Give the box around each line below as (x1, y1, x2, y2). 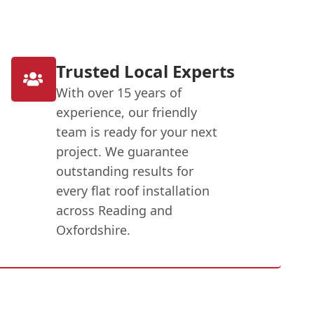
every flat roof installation (55, 182, 210, 199)
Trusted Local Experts (55, 59, 235, 83)
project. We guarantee (55, 142, 189, 160)
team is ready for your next (55, 123, 217, 140)
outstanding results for (55, 162, 193, 179)
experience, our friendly (55, 103, 197, 121)
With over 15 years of (55, 83, 182, 101)
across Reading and (55, 201, 172, 219)
